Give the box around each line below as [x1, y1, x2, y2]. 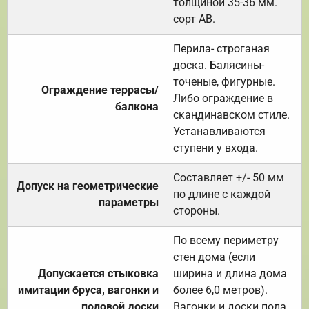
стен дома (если [173, 250, 255, 263]
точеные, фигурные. [173, 74, 275, 88]
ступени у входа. [173, 141, 258, 154]
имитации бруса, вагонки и [18, 283, 159, 297]
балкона [115, 99, 159, 113]
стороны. [173, 203, 220, 217]
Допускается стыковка [38, 266, 159, 280]
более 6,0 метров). [173, 283, 268, 297]
